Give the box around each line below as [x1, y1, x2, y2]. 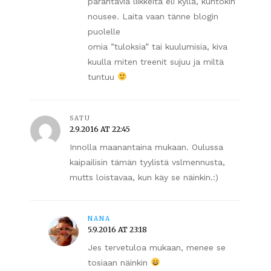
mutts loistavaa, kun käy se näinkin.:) [70, 172, 218, 182]
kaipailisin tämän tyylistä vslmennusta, [70, 157, 225, 167]
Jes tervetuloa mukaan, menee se [88, 242, 226, 252]
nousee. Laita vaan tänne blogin [88, 11, 218, 21]
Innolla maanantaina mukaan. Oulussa [70, 142, 223, 152]
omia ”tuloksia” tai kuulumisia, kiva [88, 41, 227, 51]
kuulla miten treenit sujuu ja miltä [88, 56, 224, 67]
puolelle [88, 26, 120, 36]
